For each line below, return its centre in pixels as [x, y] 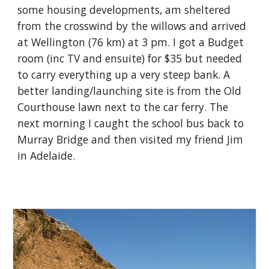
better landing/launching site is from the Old [130, 91]
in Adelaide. [47, 156]
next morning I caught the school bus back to [131, 123]
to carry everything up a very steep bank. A [124, 74]
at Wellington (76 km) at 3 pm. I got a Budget [131, 42]
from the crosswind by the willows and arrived [132, 26]
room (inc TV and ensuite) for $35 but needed [130, 58]
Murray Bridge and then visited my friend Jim [131, 139]
